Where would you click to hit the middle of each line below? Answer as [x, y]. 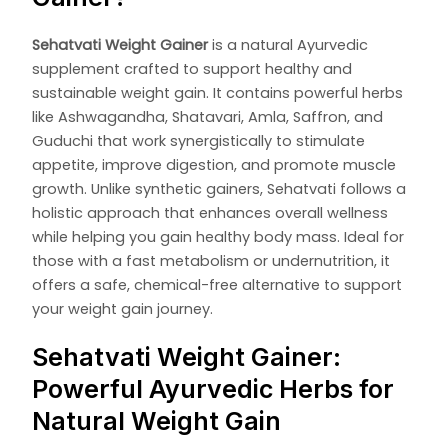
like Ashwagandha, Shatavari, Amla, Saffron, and [208, 117]
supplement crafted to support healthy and [192, 69]
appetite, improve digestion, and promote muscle [214, 165]
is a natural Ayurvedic [288, 45]
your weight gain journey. [123, 309]
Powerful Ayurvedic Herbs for [213, 389]
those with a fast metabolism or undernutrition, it [211, 261]
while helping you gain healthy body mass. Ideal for [218, 237]
